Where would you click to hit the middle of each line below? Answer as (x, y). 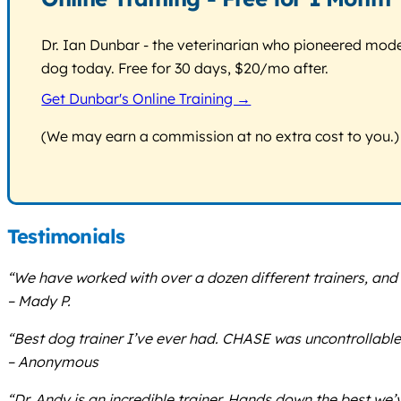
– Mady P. (39, 300)
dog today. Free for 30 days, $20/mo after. (185, 68)
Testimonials (66, 237)
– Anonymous (53, 361)
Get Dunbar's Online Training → (146, 99)
